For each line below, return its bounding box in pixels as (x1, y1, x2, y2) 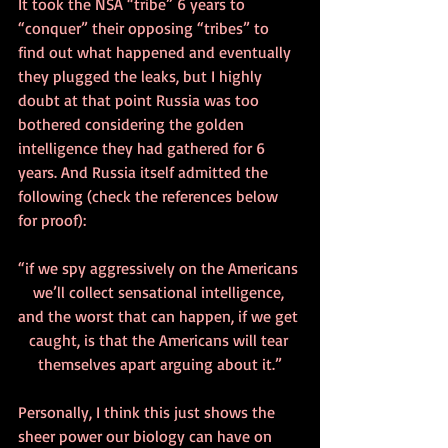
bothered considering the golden (18, 113, 248, 134)
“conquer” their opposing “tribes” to (18, 17, 273, 38)
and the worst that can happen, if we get (18, 305, 302, 326)
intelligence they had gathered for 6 (18, 137, 269, 158)
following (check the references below (18, 185, 282, 206)
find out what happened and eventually (18, 41, 295, 62)
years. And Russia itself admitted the (18, 161, 272, 182)
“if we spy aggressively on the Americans (18, 257, 302, 278)
